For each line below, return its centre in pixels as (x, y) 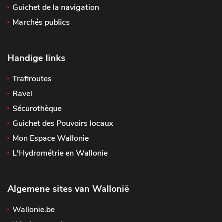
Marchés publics (41, 22)
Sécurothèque (37, 109)
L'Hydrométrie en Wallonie (60, 153)
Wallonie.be (33, 210)
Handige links (36, 58)
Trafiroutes (32, 79)
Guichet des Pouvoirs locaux (63, 123)
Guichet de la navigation (56, 7)
